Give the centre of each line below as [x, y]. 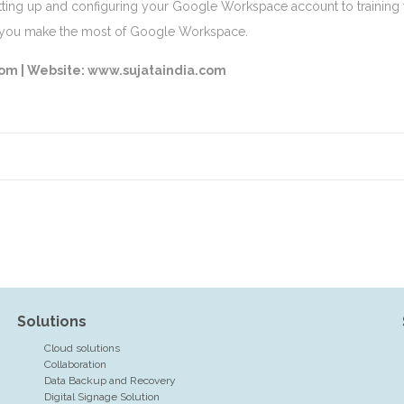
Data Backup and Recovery [110, 381]
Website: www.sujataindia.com [127, 70]
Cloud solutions [82, 348]
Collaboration [75, 364]
